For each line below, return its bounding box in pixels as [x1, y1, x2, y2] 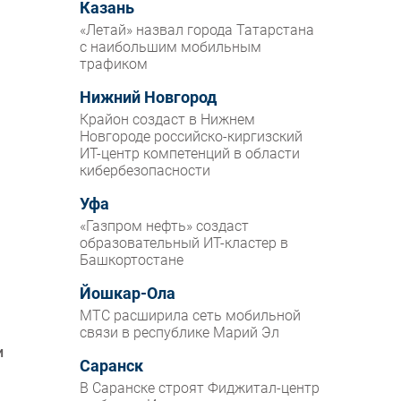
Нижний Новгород [80, 89, 218, 107]
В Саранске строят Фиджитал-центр [80, 380, 320, 397]
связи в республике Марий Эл [80, 324, 280, 342]
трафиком [80, 55, 149, 73]
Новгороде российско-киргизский [80, 128, 303, 146]
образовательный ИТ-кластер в [80, 235, 289, 252]
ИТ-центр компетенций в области [80, 145, 301, 163]
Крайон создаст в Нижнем [80, 111, 256, 129]
